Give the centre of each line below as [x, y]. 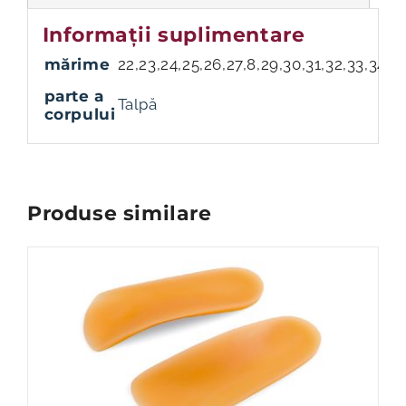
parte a [74, 96]
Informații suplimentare [174, 34]
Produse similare [120, 214]
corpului [80, 114]
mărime [77, 64]
